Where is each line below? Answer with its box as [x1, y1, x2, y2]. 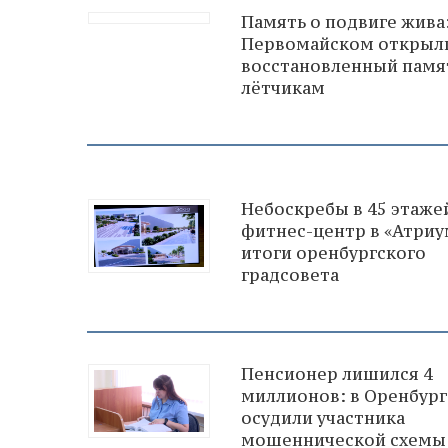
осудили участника [241, 406, 405, 429]
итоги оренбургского [241, 241, 426, 264]
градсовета [241, 263, 339, 286]
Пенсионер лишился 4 [241, 362, 433, 385]
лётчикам [241, 76, 325, 99]
